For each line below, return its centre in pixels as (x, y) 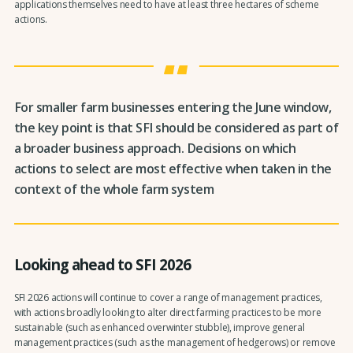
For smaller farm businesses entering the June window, (173, 108)
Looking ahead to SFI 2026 (102, 265)
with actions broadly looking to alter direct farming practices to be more (167, 312)
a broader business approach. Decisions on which (155, 149)
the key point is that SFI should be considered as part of (176, 128)
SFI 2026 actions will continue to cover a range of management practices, (168, 297)
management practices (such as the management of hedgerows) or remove (175, 342)
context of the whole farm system (114, 190)
